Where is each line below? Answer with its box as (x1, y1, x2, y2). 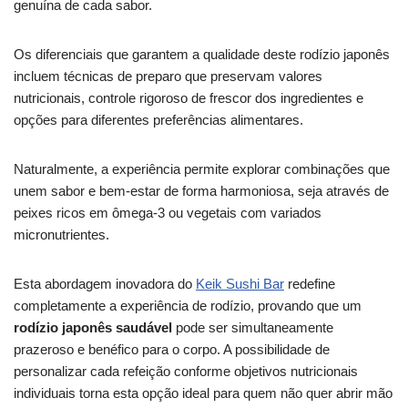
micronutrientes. (14, 227, 109, 242)
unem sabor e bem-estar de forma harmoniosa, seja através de (14, 183, 389, 199)
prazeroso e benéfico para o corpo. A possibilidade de (14, 342, 330, 357)
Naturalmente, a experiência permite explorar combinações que (14, 161, 390, 177)
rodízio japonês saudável (14, 320, 172, 335)
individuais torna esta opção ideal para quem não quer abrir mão (14, 385, 393, 401)
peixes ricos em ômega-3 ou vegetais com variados (14, 205, 321, 220)
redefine (284, 276, 335, 291)
